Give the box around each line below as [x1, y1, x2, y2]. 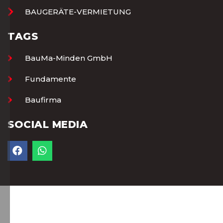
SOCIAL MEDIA [7, 118, 88, 130]
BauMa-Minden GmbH [25, 53, 112, 63]
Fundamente [25, 74, 76, 84]
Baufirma [25, 95, 61, 105]
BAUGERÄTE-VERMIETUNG [25, 6, 131, 16]
